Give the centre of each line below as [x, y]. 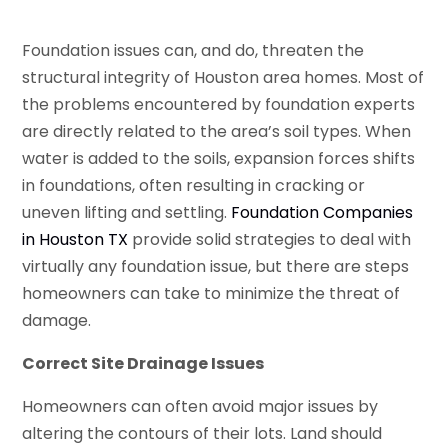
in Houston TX [75, 239]
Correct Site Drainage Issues [143, 363]
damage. [57, 320]
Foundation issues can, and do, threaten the [193, 50]
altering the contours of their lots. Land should [202, 433]
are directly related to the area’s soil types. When [217, 131]
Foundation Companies [322, 212]
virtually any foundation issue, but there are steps [216, 266]
